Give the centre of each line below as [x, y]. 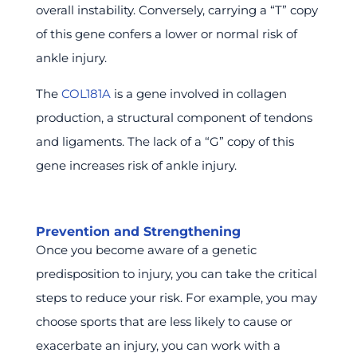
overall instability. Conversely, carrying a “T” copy [177, 10]
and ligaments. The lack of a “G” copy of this [165, 141]
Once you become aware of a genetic [146, 249]
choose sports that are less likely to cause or [164, 321]
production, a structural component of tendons [174, 117]
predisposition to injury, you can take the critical [176, 273]
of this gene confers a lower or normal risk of [166, 33]
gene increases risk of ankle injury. [136, 165]
